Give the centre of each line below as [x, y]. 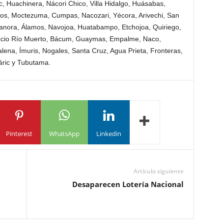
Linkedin [109, 133]
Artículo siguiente [158, 171]
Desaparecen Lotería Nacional [128, 184]
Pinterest [19, 133]
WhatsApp [64, 133]
